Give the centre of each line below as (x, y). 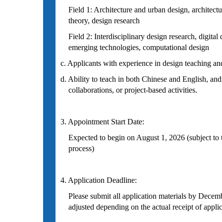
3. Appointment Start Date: (102, 122)
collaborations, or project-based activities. (129, 90)
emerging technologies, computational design (135, 47)
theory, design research (100, 21)
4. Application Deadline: (99, 180)
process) (77, 148)
